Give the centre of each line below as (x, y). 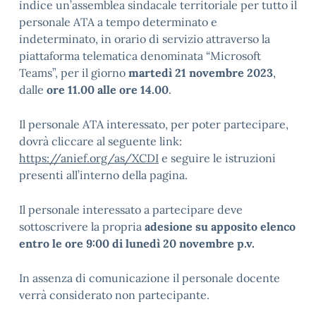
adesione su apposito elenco (220, 226)
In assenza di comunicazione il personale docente (150, 278)
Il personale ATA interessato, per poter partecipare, (154, 124)
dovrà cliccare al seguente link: (101, 141)
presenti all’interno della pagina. (105, 175)
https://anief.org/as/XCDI (89, 158)
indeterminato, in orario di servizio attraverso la (145, 39)
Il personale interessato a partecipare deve (131, 209)
